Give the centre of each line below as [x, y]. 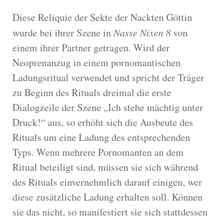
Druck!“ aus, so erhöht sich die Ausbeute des [103, 122]
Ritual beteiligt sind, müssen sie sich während [105, 167]
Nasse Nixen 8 [142, 32]
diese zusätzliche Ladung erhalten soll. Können [108, 197]
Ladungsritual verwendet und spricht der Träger [108, 77]
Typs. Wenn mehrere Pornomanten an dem [98, 152]
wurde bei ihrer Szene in [63, 32]
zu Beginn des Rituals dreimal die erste [92, 92]
